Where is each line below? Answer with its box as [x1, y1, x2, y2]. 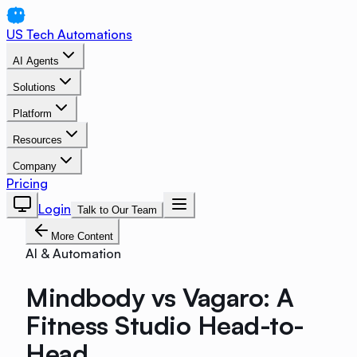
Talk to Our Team [77, 204, 157, 216]
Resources [13, 134, 62, 146]
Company [13, 160, 57, 172]
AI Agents [13, 55, 59, 67]
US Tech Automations [6, 26, 132, 42]
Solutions [13, 81, 56, 93]
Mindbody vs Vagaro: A [25, 280, 294, 313]
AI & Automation [25, 245, 121, 261]
